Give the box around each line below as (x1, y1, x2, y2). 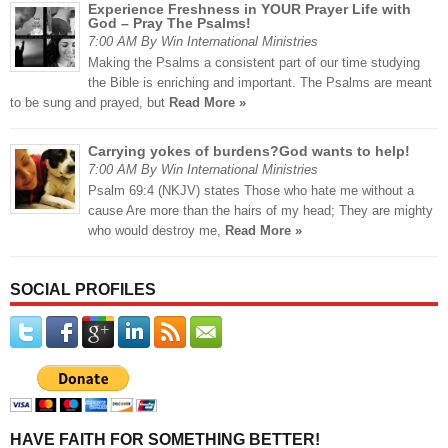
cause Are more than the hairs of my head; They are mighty (88, 203, 433, 219)
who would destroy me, (88, 223, 225, 239)
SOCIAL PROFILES (10, 281, 156, 299)
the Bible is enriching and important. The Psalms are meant (88, 75, 432, 91)
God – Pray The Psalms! (88, 15, 251, 32)
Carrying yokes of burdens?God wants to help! (88, 143, 410, 160)
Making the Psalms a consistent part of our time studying (88, 55, 420, 71)
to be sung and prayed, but (10, 95, 169, 111)
